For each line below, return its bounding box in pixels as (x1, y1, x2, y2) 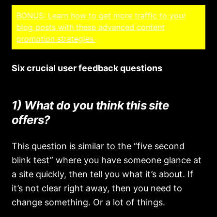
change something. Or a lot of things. (12, 197, 165, 207)
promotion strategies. (16, 34, 95, 44)
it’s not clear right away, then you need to (12, 183, 182, 193)
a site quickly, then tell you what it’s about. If (12, 169, 193, 179)
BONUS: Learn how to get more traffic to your (16, 11, 186, 20)
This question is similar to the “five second (12, 141, 185, 151)
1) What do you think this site (12, 98, 169, 112)
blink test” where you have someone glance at (12, 155, 201, 165)
